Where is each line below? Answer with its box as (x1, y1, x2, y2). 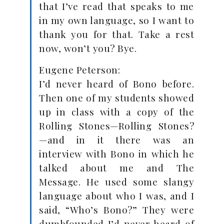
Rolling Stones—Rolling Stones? (39, 119, 194, 132)
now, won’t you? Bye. (39, 41, 136, 54)
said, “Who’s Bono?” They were (39, 203, 194, 216)
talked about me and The (39, 161, 194, 174)
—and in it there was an (39, 133, 194, 146)
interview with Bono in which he (39, 147, 194, 160)
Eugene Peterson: (39, 63, 120, 76)
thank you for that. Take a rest (39, 27, 194, 40)
